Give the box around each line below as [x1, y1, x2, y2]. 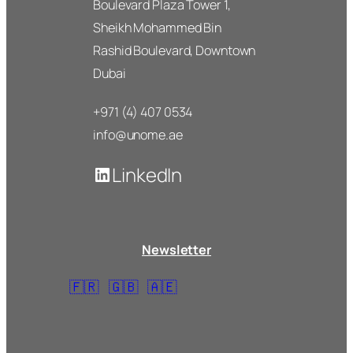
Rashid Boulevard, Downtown [93, 42, 256, 60]
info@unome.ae [93, 126, 183, 144]
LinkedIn [112, 162, 183, 188]
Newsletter [142, 241, 211, 259]
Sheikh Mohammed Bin [93, 19, 222, 37]
